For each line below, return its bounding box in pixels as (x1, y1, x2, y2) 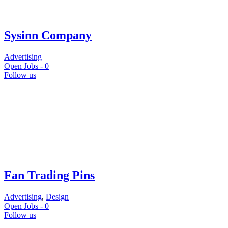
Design (46, 192, 69, 201)
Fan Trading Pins (4, 168, 95, 182)
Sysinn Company (4, 28, 92, 42)
